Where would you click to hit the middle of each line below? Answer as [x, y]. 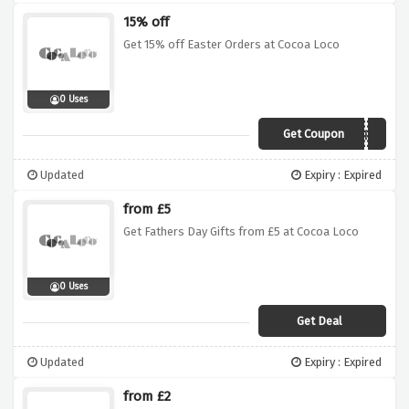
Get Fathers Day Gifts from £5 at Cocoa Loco [241, 232]
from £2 [147, 397]
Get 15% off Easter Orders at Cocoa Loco [231, 45]
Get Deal [320, 321]
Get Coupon [313, 134]
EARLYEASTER [340, 136]
